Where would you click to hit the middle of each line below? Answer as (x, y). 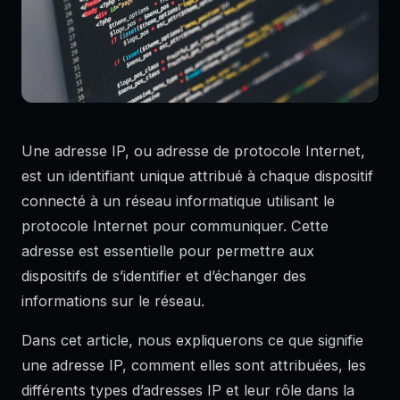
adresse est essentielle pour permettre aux (168, 251)
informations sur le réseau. (113, 301)
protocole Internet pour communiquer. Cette (175, 226)
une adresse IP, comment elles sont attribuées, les (194, 366)
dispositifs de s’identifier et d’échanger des (164, 276)
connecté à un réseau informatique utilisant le (178, 201)
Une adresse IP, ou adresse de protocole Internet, (193, 151)
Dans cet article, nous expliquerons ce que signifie (192, 341)
